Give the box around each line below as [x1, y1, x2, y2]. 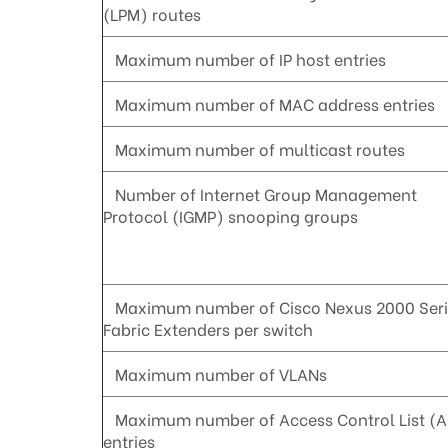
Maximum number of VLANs [103, 362, 327, 386]
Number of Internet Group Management [103, 182, 417, 206]
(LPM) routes [103, 2, 201, 26]
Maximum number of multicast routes [103, 137, 405, 161]
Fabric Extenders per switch [103, 317, 313, 341]
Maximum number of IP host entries [103, 47, 386, 71]
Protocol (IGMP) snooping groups [103, 204, 358, 228]
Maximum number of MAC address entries [103, 92, 435, 116]
